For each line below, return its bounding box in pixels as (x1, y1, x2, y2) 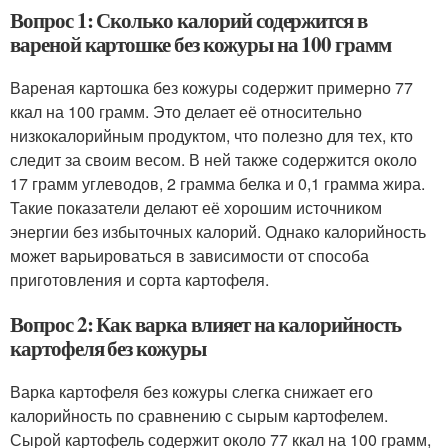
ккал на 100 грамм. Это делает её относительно (10, 100, 362, 123)
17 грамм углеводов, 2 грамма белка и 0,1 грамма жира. (10, 172, 425, 195)
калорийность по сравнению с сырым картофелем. (10, 404, 388, 427)
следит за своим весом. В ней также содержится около (10, 148, 417, 171)
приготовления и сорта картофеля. (10, 268, 269, 291)
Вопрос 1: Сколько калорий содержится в (10, 5, 368, 35)
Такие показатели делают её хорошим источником (10, 196, 382, 219)
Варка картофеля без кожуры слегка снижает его (10, 380, 373, 403)
